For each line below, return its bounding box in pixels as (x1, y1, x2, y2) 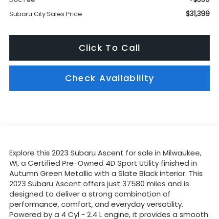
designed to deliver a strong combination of (9, 189, 171, 199)
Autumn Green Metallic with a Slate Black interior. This (9, 168, 203, 179)
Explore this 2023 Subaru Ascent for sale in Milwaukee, (9, 148, 201, 158)
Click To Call (78, 42, 141, 54)
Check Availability (65, 72, 154, 85)
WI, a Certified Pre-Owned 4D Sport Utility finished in (9, 158, 197, 169)
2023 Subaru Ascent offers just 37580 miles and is (9, 178, 189, 189)
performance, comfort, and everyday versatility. (9, 199, 183, 210)
